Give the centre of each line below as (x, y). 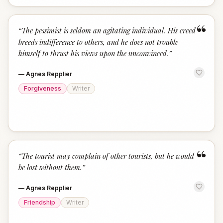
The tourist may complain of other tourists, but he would (108, 156)
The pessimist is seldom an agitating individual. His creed (109, 30)
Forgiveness (43, 88)
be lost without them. (50, 167)
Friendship (40, 202)
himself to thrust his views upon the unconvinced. (94, 53)
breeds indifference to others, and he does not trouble (98, 42)
